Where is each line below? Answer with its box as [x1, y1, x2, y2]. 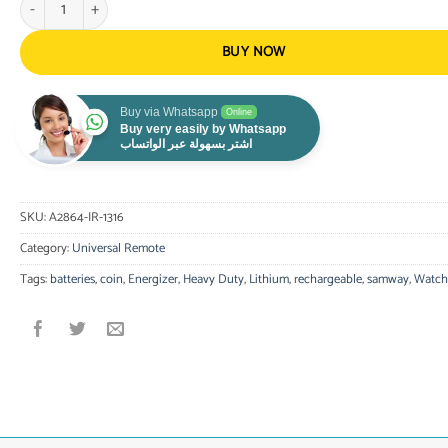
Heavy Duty [182, 268, 244, 290]
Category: [19, 237, 72, 259]
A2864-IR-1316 [48, 206, 124, 228]
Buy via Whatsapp [119, 104, 218, 119]
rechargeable [293, 268, 362, 290]
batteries [49, 268, 95, 290]
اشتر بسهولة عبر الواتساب [119, 136, 252, 151]
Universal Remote [71, 237, 165, 259]
